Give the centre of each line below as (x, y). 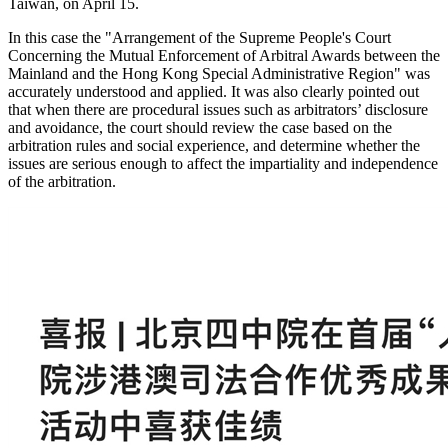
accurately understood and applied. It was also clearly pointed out (213, 91)
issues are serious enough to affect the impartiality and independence (223, 163)
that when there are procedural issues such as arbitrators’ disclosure (218, 109)
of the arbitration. (64, 181)
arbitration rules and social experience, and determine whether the (214, 145)
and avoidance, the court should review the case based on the (200, 127)
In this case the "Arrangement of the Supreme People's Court (199, 37)
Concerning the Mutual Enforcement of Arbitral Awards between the (224, 55)
